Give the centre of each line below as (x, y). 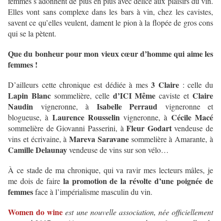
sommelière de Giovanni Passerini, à (67, 128)
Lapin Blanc (29, 96)
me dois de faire (36, 181)
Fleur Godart (149, 128)
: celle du (196, 85)
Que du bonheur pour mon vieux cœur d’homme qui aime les (110, 54)
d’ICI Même (134, 96)
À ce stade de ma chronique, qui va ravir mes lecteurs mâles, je (110, 170)
